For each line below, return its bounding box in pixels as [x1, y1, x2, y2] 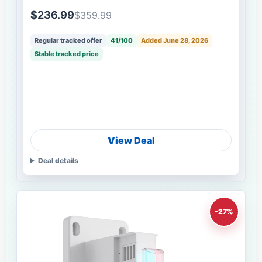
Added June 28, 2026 [141, 36, 208, 44]
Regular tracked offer [35, 36, 102, 44]
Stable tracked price [35, 49, 99, 58]
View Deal [107, 134, 155, 146]
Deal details [37, 156, 78, 165]
